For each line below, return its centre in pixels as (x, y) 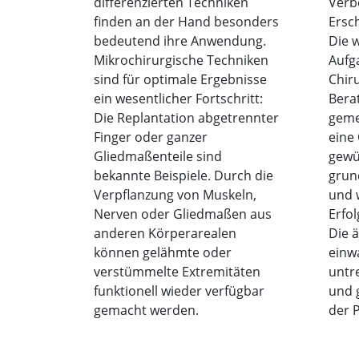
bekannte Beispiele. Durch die (184, 175)
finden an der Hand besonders (186, 21)
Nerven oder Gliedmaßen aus (183, 214)
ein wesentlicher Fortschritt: (178, 98)
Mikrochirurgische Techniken (181, 60)
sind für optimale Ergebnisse (180, 79)
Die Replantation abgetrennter (186, 117)
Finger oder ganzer (151, 137)
